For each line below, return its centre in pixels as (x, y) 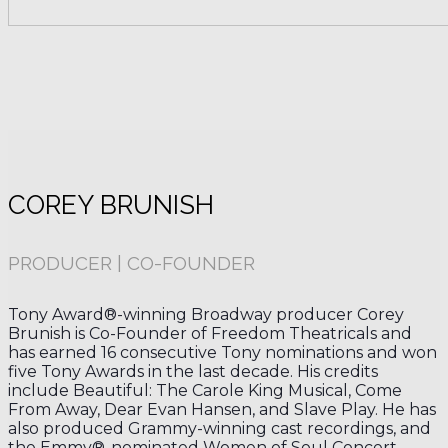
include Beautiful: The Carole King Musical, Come (205, 391)
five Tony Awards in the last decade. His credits (193, 372)
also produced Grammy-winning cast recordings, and (219, 429)
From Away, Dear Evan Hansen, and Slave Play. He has (222, 410)
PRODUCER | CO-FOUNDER (131, 262)
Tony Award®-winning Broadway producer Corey (206, 315)
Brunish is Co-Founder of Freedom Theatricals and (210, 334)
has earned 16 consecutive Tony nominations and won (222, 353)
